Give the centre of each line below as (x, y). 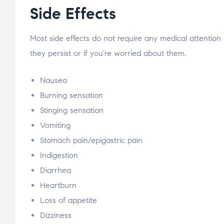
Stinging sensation (72, 110)
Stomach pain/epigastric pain (91, 140)
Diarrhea (55, 170)
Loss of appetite (68, 200)
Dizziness (56, 215)
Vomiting (55, 125)
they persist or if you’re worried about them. (108, 53)
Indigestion (59, 155)
